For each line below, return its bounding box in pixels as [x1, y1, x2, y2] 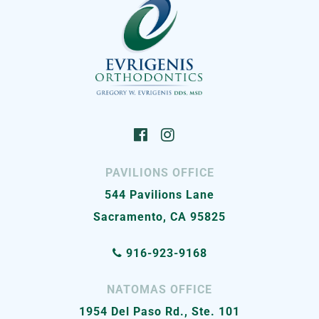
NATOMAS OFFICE [107, 283, 212, 297]
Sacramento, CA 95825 [93, 210, 226, 224]
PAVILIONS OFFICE [105, 166, 214, 180]
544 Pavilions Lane [105, 188, 214, 202]
